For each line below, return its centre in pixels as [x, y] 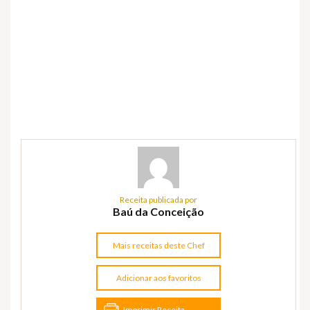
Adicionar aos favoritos [158, 277]
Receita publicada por [158, 199]
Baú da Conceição [158, 211]
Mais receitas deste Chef [158, 245]
